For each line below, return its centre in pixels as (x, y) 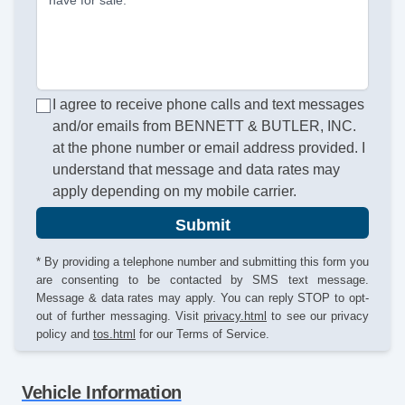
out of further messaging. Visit (120, 316)
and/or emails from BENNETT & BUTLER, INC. (205, 127)
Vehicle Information (102, 393)
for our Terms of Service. (202, 334)
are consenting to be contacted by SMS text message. (202, 280)
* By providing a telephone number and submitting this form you (202, 262)
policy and (65, 334)
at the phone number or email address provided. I (209, 148)
